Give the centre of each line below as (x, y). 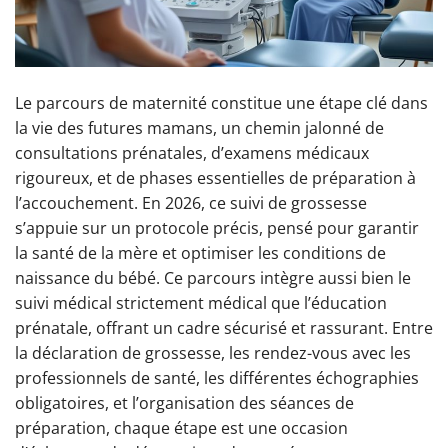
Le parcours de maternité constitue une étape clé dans (221, 102)
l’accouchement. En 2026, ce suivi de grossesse (191, 202)
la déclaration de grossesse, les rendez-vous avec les (213, 352)
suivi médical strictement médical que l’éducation (201, 302)
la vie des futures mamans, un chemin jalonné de (199, 127)
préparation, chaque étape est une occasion (181, 427)
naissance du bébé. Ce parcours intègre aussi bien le (213, 277)
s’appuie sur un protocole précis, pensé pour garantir (217, 227)
